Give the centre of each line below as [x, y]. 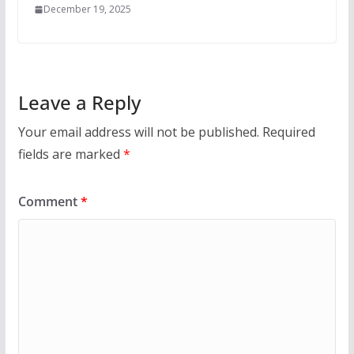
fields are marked [70, 154]
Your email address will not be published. [138, 132]
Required [288, 132]
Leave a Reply [79, 103]
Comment [49, 202]
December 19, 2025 [87, 9]
